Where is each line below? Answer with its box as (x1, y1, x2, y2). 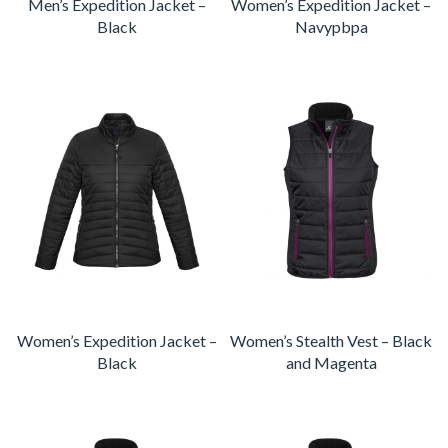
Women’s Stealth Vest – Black (230, 331, 432, 351)
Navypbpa (294, 17, 368, 37)
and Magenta (285, 353, 377, 373)
